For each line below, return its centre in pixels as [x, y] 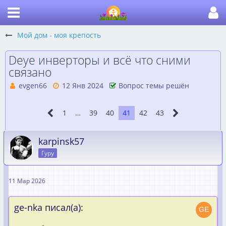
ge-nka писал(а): [49, 207]
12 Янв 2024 [83, 86]
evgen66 [33, 86]
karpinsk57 [61, 141]
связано [30, 72]
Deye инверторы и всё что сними [100, 60]
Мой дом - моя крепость [59, 35]
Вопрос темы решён [154, 86]
